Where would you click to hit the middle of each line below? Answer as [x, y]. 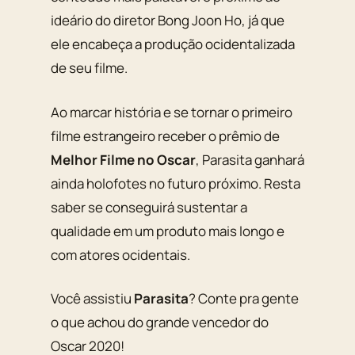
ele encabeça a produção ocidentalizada [173, 44]
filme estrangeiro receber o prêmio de [165, 136]
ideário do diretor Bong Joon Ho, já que [168, 21]
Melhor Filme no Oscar [123, 159]
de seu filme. [89, 68]
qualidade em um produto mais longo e [168, 231]
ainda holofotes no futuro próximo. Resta [176, 183]
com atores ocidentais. [120, 254]
